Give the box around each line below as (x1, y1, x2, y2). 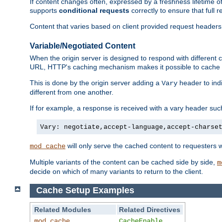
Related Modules (34, 205, 92, 214)
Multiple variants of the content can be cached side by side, (30, 158, 217, 166)
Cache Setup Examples (36, 185, 137, 196)
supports (30, 6, 59, 15)
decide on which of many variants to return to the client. (30, 167, 203, 176)
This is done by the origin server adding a (30, 79, 162, 87)
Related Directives (119, 205, 181, 214)
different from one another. (30, 88, 113, 97)
